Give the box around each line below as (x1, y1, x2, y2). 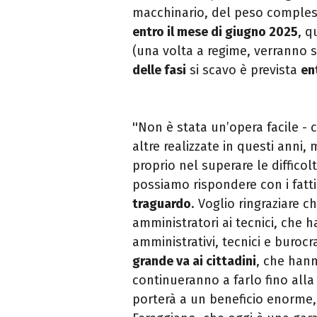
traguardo (132, 196, 191, 212)
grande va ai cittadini (132, 253, 256, 270)
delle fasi (132, 62, 186, 79)
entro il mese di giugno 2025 (132, 24, 298, 40)
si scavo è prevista (186, 62, 301, 79)
